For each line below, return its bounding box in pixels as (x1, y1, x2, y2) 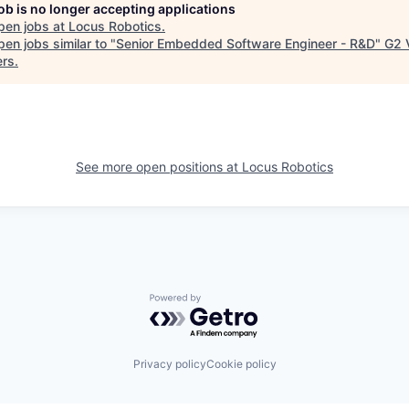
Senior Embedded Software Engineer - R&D (116, 36, 375, 51)
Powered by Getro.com (149, 293, 309, 312)
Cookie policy (205, 357, 277, 371)
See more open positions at (76, 159, 242, 174)
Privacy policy (132, 357, 206, 371)
